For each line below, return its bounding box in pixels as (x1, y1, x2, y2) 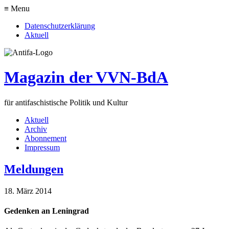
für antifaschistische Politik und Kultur (4, 98, 128, 107)
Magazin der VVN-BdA (4, 68, 168, 87)
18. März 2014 (4, 186, 52, 195)
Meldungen (4, 162, 63, 176)
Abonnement (25, 133, 66, 143)
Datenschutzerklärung (25, 21, 95, 30)
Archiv (25, 124, 47, 133)
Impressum (25, 143, 60, 152)
